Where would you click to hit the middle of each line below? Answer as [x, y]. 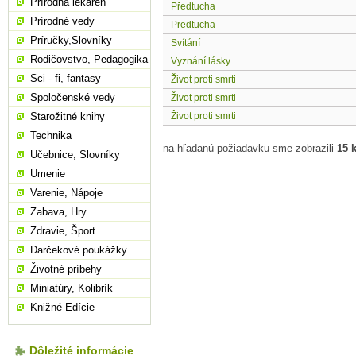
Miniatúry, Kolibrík [72, 288]
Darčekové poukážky [79, 250]
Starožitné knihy [68, 116]
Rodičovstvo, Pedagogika [89, 59]
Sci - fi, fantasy [66, 78]
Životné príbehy [66, 269]
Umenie [48, 174]
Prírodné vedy [62, 21]
